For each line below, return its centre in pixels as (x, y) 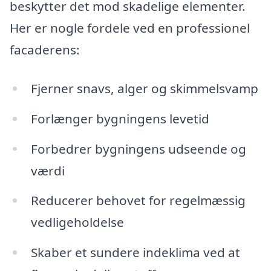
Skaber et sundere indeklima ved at (135, 253)
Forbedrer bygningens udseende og (138, 149)
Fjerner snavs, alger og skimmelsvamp (144, 88)
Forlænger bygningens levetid (120, 118)
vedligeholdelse (77, 222)
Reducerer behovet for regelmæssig (138, 201)
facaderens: (45, 50)
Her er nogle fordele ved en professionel (130, 28)
